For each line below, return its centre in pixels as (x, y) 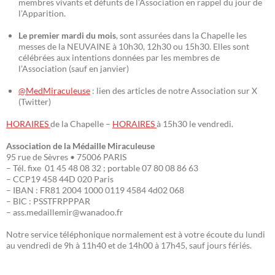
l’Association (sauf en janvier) (74, 69)
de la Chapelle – (81, 124)
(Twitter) (35, 102)
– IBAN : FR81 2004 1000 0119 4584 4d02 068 (95, 190)
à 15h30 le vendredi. (195, 124)
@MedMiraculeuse (54, 91)
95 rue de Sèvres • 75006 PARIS (66, 157)
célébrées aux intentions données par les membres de (119, 58)
